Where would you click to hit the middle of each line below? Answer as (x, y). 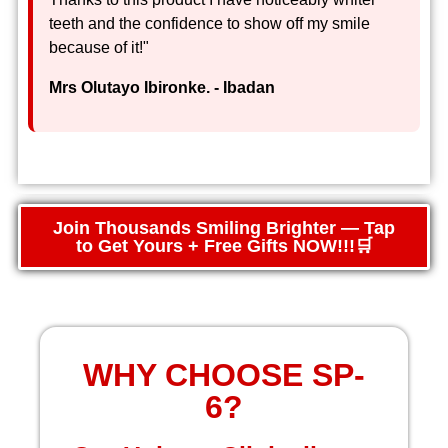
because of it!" (99, 47)
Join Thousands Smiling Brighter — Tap (224, 227)
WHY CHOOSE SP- (224, 374)
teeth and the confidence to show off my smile (209, 23)
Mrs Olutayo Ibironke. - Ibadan (162, 87)
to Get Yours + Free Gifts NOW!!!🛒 (224, 245)
